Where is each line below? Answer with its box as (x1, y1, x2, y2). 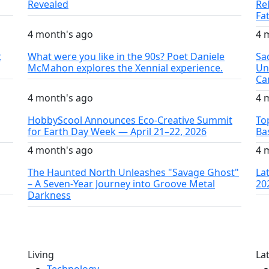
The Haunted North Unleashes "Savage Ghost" (28, 166, 239, 179)
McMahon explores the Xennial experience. (28, 61, 223, 74)
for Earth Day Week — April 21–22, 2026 (28, 125, 207, 138)
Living (28, 248, 54, 262)
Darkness (28, 189, 71, 202)
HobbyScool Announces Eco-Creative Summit (28, 113, 232, 127)
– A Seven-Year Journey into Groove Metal (28, 177, 215, 190)
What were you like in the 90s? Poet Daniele (28, 50, 225, 63)
